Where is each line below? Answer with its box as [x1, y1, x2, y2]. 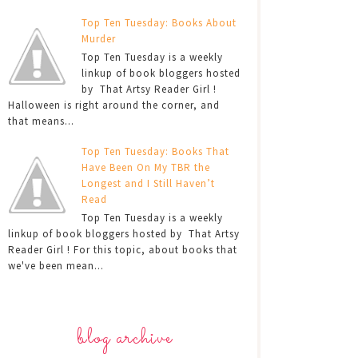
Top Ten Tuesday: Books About [82, 16, 237, 30]
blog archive [77, 320, 173, 355]
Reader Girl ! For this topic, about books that [8, 242, 237, 257]
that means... [8, 114, 74, 129]
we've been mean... [8, 258, 104, 272]
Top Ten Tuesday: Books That [82, 145, 230, 159]
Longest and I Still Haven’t [82, 177, 216, 191]
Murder [82, 32, 117, 46]
